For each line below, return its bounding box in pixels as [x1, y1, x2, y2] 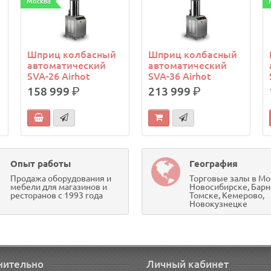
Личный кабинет [146, 258, 229, 270]
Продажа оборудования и [10, 174, 112, 183]
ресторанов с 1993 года [10, 191, 103, 200]
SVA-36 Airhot [148, 71, 212, 82]
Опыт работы [10, 158, 71, 169]
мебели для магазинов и [10, 182, 108, 192]
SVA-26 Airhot [27, 71, 91, 82]
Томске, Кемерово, [189, 191, 264, 200]
